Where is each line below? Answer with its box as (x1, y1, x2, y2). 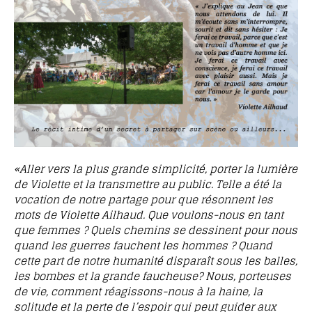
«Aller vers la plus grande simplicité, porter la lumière (14, 159, 297, 178)
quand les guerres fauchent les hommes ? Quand (14, 235, 272, 255)
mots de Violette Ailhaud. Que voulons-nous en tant (14, 205, 283, 224)
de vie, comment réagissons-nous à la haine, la (14, 281, 263, 301)
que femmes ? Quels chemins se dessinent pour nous (14, 220, 297, 240)
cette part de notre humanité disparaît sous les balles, (14, 251, 297, 270)
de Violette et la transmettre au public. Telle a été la (14, 174, 281, 194)
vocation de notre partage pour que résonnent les (14, 189, 273, 209)
